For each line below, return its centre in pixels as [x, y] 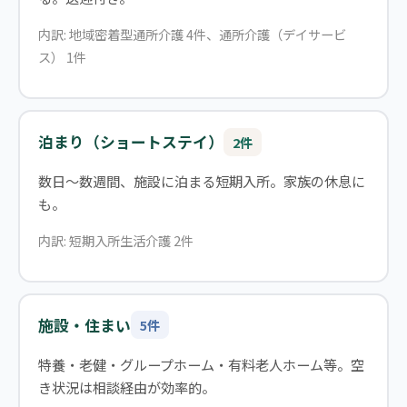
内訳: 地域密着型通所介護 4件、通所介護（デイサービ [192, 35]
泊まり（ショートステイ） [130, 142]
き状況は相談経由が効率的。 [126, 387]
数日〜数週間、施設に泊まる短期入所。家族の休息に [201, 180]
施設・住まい [84, 325]
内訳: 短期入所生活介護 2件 [115, 241]
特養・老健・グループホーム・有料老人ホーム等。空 [201, 364]
